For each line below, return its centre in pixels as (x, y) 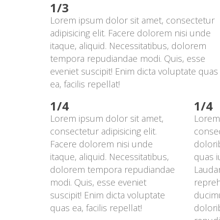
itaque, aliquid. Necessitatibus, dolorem (128, 46)
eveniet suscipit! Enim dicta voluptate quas (134, 71)
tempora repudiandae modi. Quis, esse (128, 58)
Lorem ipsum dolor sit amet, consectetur (132, 20)
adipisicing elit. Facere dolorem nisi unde (130, 33)
